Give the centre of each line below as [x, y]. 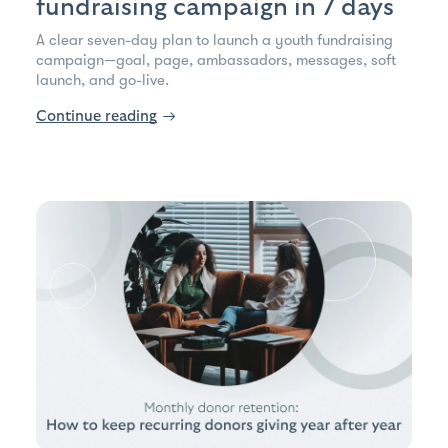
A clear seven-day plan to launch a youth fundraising [214, 39]
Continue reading [96, 116]
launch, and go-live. [102, 79]
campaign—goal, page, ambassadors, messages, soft [216, 59]
